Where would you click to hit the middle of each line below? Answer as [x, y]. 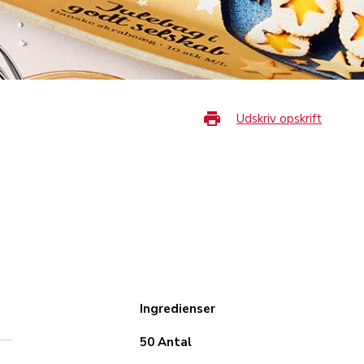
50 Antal [166, 342]
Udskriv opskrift [279, 119]
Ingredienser [178, 309]
